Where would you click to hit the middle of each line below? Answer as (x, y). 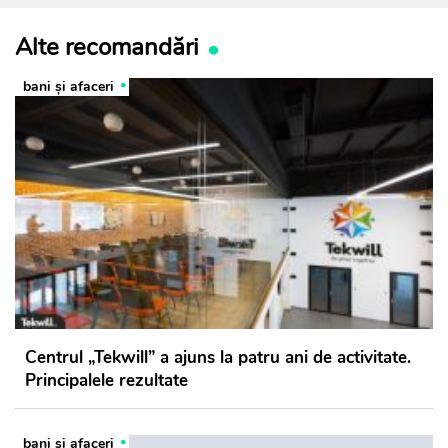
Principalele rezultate (106, 380)
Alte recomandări (107, 46)
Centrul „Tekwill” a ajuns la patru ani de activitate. (218, 357)
